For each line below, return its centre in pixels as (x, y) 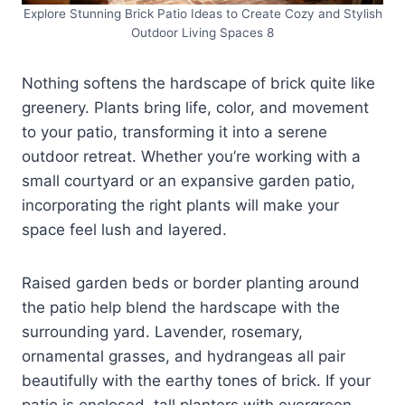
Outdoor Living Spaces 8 (202, 32)
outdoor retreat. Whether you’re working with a (191, 156)
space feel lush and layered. (124, 229)
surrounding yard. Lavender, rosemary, (162, 331)
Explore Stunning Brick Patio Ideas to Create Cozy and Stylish (202, 13)
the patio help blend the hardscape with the (181, 307)
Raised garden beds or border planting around (191, 283)
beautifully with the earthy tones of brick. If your (196, 380)
